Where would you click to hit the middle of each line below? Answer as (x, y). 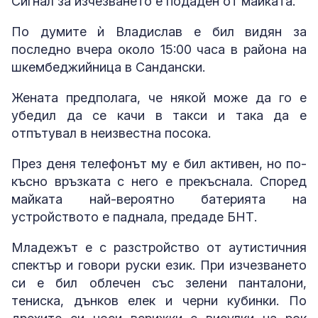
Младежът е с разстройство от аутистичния (159, 248)
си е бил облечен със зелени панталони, (159, 283)
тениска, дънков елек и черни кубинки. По (159, 301)
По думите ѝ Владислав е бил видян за (159, 32)
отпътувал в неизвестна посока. (111, 133)
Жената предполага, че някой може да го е (159, 98)
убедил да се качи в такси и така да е (159, 116)
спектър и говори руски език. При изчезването (159, 265)
